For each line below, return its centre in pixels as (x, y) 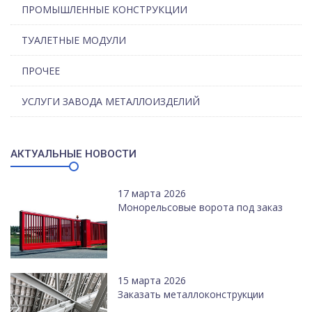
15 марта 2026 (152, 281)
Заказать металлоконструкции (191, 295)
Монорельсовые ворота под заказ (201, 207)
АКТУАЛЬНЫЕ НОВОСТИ (73, 154)
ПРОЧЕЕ (41, 71)
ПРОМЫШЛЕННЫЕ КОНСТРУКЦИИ (104, 9)
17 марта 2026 (152, 193)
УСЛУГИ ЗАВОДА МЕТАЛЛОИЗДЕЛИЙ (111, 101)
